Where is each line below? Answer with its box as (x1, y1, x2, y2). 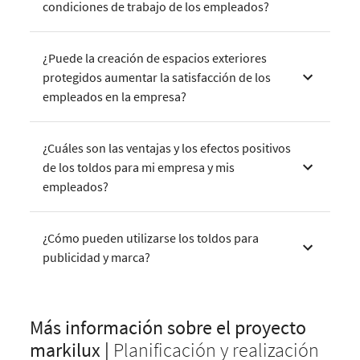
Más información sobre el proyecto (30, 315, 307, 341)
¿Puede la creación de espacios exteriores (43, 50, 268, 67)
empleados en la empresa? (43, 88, 187, 105)
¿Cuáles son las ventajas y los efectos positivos (43, 140, 292, 157)
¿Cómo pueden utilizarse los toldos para (43, 230, 260, 247)
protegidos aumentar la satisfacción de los (43, 69, 272, 86)
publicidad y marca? (43, 249, 151, 266)
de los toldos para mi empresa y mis (43, 159, 235, 176)
